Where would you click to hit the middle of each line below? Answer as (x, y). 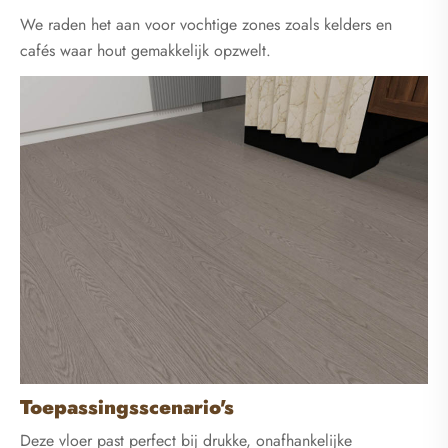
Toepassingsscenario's (127, 408)
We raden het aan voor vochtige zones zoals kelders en (206, 24)
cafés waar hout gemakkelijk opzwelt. (145, 50)
